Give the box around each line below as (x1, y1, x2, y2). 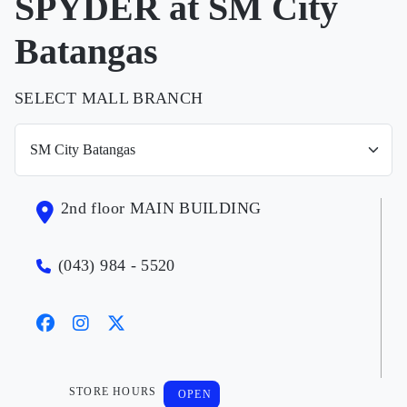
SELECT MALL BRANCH (15, 89, 203, 107)
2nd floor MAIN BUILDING (61, 199, 262, 217)
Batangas (15, 31, 158, 72)
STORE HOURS (69, 385, 157, 398)
